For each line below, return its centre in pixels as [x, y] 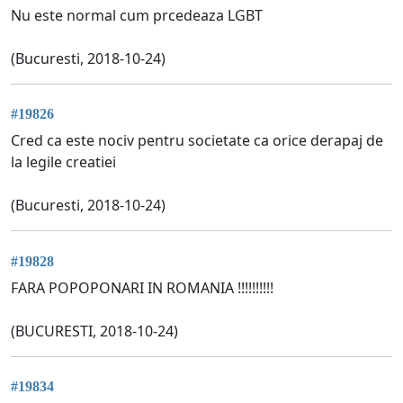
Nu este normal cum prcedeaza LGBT [137, 15]
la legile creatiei [63, 162]
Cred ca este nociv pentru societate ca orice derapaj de [197, 141]
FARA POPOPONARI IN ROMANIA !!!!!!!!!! [142, 287]
